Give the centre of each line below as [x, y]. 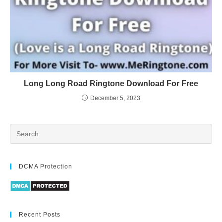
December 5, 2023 [115, 98]
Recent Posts [40, 214]
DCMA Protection [46, 167]
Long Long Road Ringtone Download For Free [111, 84]
